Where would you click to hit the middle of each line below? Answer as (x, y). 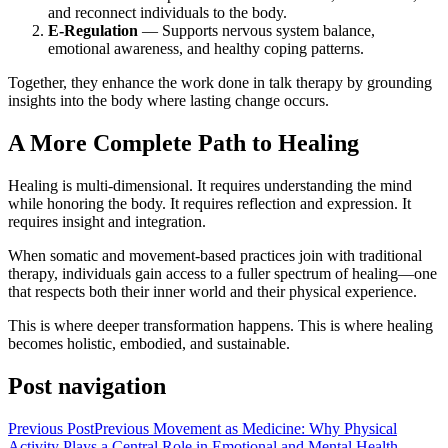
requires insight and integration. (107, 222)
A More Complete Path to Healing (183, 143)
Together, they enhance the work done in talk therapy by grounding (220, 83)
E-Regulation (93, 31)
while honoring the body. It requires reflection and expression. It (209, 204)
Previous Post (51, 428)
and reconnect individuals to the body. (167, 13)
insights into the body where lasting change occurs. (168, 101)
